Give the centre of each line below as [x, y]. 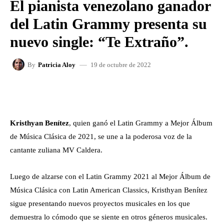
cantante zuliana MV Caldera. [56, 150]
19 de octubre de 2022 [121, 64]
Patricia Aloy [57, 64]
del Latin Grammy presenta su [108, 24]
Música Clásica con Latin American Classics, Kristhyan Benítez [109, 190]
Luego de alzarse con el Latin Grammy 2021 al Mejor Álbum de [110, 176]
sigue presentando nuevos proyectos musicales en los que [100, 203]
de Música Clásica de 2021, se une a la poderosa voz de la [101, 136]
